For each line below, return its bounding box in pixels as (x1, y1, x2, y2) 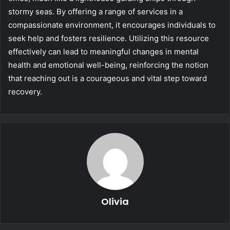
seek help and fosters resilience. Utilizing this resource (8, 33, 209, 43)
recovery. (8, 86, 42, 97)
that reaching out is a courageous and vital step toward (8, 73, 207, 83)
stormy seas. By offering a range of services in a (8, 6, 183, 16)
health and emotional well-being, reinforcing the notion (8, 60, 208, 70)
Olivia (101, 195, 129, 208)
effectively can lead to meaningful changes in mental (8, 46, 199, 56)
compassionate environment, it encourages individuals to (8, 20, 216, 30)
